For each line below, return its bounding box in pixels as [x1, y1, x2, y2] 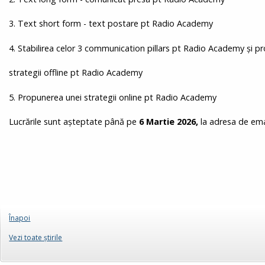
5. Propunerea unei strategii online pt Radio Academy [9, 91, 217, 103]
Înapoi [9, 212, 31, 223]
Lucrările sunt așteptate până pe [9, 116, 140, 128]
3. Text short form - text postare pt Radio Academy [9, 18, 214, 30]
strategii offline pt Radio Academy [9, 67, 143, 79]
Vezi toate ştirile [9, 232, 63, 243]
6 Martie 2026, [139, 116, 199, 128]
